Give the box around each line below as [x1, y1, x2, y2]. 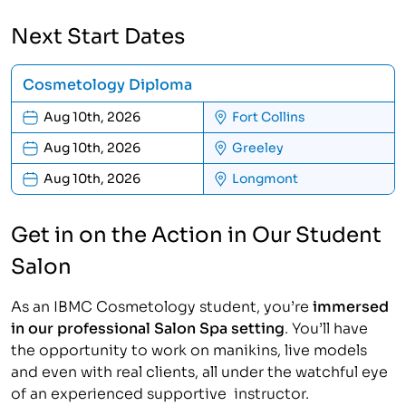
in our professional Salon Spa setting [11, 315, 285, 338]
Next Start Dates [11, 17, 185, 50]
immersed [313, 294, 389, 316]
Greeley [232, 137, 285, 156]
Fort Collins [232, 106, 306, 125]
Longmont [232, 168, 299, 187]
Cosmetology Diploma [23, 72, 192, 94]
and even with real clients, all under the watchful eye [11, 359, 388, 381]
